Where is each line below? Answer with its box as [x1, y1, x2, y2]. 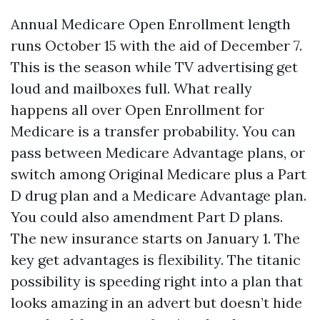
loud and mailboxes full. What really [11, 79, 252, 97]
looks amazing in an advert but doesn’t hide [11, 294, 302, 311]
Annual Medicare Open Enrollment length [11, 15, 291, 33]
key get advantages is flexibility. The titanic [11, 251, 301, 269]
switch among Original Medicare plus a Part [11, 165, 306, 183]
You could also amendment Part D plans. [11, 208, 283, 226]
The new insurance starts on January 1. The [11, 229, 300, 247]
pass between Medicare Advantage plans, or [11, 144, 305, 161]
